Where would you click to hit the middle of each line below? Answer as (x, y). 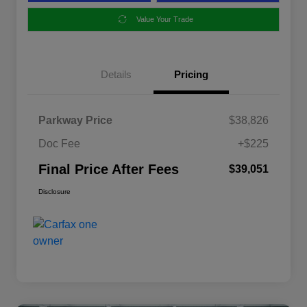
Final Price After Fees (109, 169)
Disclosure (54, 191)
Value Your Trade (165, 19)
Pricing (191, 74)
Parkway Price (75, 120)
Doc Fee (59, 143)
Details (116, 74)
